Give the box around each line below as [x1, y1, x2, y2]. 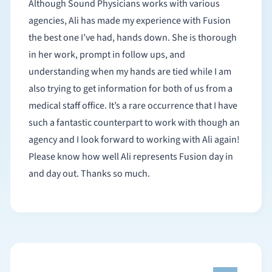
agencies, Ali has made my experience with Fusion [28, 14, 231, 27]
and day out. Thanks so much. [28, 167, 150, 180]
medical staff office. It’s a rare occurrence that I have [28, 99, 109, 112]
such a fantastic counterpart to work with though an [28, 116, 240, 129]
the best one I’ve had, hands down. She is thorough [28, 31, 172, 44]
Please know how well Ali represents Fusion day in [28, 150, 233, 163]
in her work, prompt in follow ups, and [28, 48, 185, 61]
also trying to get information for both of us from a [28, 82, 233, 95]
